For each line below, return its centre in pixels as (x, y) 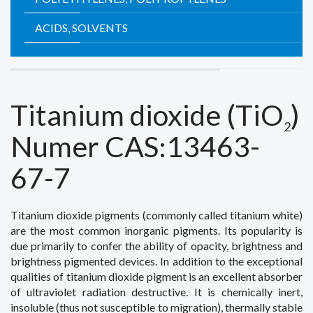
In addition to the (202, 261)
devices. (138, 261)
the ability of (156, 246)
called (213, 215)
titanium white (265, 215)
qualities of (37, 276)
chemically (247, 292)
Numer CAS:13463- (135, 146)
